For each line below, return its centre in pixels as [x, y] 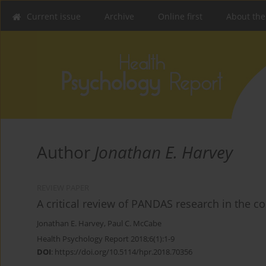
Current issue [54, 16]
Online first [180, 16]
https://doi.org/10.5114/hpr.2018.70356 [123, 252]
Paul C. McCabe [134, 224]
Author [66, 152]
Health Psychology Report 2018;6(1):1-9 [106, 239]
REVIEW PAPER [63, 188]
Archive [119, 16]
